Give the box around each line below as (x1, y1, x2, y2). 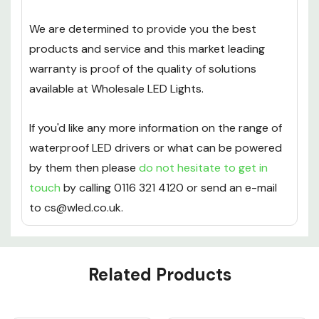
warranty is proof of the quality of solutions (29, 61, 256, 77)
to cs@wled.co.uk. (29, 200, 123, 216)
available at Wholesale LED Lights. (29, 81, 204, 97)
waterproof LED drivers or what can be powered (29, 140, 282, 156)
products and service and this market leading (29, 41, 265, 57)
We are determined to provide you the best (29, 21, 256, 37)
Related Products (88, 263, 231, 286)
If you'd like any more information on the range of (29, 120, 282, 136)
